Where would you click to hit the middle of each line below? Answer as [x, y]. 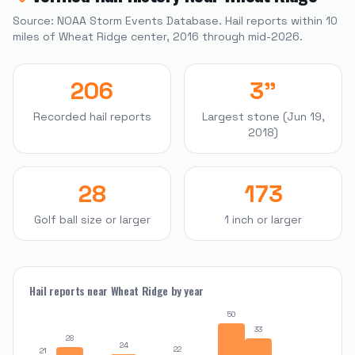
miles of [36, 36]
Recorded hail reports [92, 116]
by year [186, 290]
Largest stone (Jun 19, [263, 116]
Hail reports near [70, 290]
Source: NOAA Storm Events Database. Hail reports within [169, 21]
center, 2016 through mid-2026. [215, 36]
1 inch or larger [263, 219]
